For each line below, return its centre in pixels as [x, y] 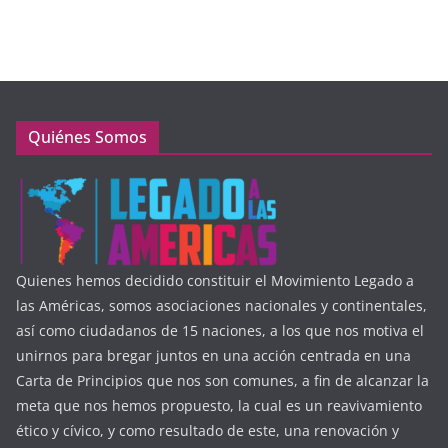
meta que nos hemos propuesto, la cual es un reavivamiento [219, 406]
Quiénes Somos [87, 137]
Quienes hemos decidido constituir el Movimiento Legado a [215, 281]
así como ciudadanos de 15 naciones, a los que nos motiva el [220, 331]
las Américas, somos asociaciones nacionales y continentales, [221, 306]
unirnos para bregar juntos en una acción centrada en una [213, 356]
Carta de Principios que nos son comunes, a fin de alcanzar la [222, 381]
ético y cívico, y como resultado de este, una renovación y [207, 431]
